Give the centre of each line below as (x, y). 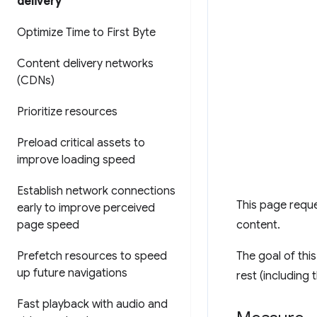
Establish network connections (96, 191)
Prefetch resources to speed (92, 256)
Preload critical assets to (81, 143)
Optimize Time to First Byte (86, 33)
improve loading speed (76, 160)
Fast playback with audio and (92, 304)
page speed (48, 225)
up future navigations (72, 273)
